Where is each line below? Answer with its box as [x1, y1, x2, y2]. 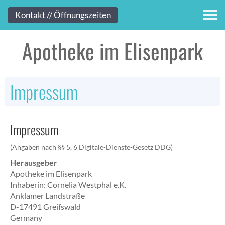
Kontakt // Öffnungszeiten [15, 10, 111, 20]
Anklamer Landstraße [10, 191, 85, 200]
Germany [10, 213, 42, 222]
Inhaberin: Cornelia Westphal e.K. [10, 180, 126, 189]
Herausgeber [10, 158, 57, 167]
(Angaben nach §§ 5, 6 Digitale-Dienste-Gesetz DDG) [10, 143, 173, 151]
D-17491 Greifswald [10, 202, 81, 211]
